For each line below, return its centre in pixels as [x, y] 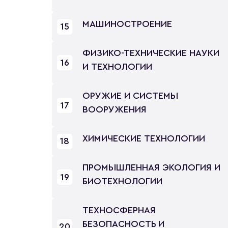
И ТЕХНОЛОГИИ [117, 67]
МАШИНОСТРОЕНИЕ [127, 24]
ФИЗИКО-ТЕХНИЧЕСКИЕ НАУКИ [151, 53]
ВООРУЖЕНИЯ [115, 109]
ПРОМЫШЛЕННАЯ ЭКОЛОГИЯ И [151, 167]
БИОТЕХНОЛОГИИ [122, 181]
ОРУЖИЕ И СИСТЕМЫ [130, 96]
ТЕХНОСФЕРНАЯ [119, 210]
